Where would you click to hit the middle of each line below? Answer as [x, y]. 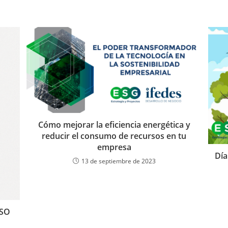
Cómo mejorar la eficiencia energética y [114, 124]
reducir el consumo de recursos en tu [114, 136]
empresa [114, 147]
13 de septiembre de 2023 [118, 161]
